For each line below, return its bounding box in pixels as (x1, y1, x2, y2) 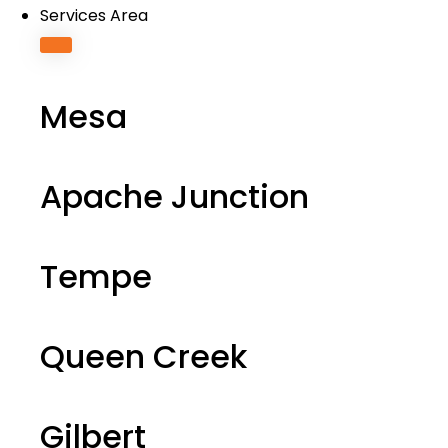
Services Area (40, 4, 148, 27)
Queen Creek (40, 334, 247, 379)
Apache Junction (40, 174, 309, 219)
